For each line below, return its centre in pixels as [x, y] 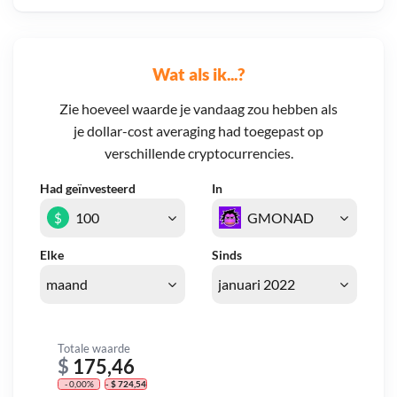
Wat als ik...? [198, 74]
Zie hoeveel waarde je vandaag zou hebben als [198, 109]
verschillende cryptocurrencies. [198, 153]
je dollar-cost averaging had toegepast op [198, 131]
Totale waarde [94, 348]
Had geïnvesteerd [88, 189]
